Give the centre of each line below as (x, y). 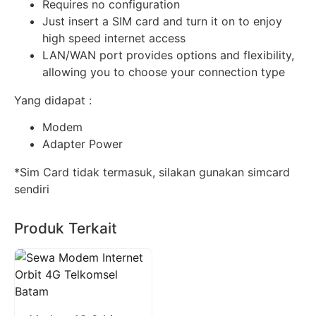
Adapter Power (83, 144)
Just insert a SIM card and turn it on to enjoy (162, 21)
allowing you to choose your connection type (164, 72)
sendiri (32, 189)
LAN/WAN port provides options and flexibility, (168, 55)
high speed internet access (114, 38)
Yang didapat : (53, 100)
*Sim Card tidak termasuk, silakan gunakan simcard (152, 172)
